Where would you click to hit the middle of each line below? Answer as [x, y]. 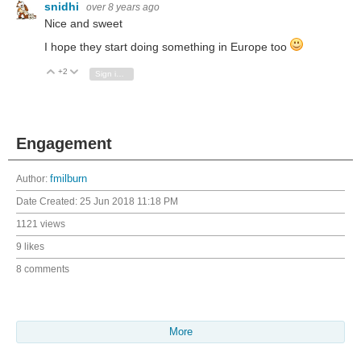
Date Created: [48, 202]
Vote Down [107, 73]
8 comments [43, 270]
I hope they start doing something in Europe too [167, 47]
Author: [33, 179]
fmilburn [68, 179]
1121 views [41, 224]
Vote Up [78, 73]
